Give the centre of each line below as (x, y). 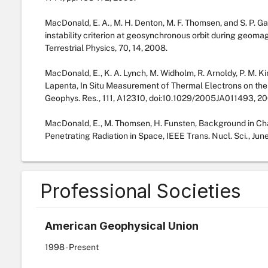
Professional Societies (140, 191)
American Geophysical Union (121, 226)
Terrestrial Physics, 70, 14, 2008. (106, 48)
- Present (81, 247)
